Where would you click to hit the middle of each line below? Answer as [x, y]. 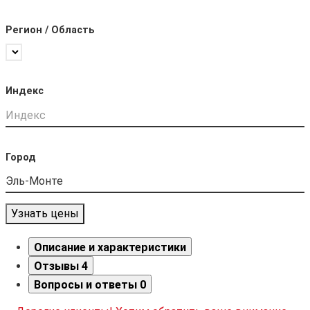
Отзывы [57, 266]
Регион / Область [50, 30]
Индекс [25, 91]
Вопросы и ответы [86, 285]
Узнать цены [45, 214]
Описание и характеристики [110, 248]
